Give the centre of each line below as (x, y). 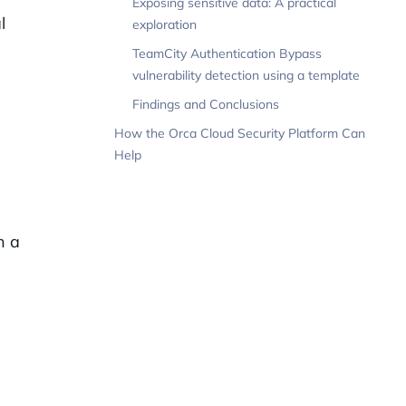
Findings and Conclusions (206, 105)
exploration (164, 25)
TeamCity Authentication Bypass (227, 54)
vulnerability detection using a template (246, 76)
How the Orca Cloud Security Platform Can (240, 134)
